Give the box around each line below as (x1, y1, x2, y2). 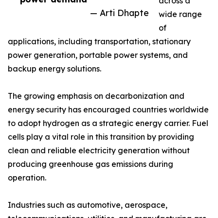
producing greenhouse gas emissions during (8, 159, 173, 169)
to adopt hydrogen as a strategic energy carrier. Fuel (8, 118, 208, 128)
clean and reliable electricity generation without (8, 145, 190, 156)
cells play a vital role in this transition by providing (8, 132, 194, 142)
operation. (8, 173, 46, 183)
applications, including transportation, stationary (8, 36, 191, 47)
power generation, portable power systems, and (8, 50, 188, 60)
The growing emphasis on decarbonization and (8, 91, 184, 101)
